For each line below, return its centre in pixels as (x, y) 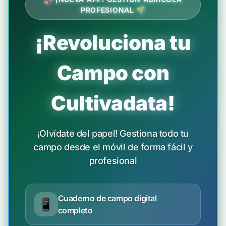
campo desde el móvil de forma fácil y (113, 147)
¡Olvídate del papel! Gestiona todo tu (113, 133)
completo (75, 210)
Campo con (113, 73)
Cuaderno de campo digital (107, 198)
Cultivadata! (113, 103)
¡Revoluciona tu (113, 43)
